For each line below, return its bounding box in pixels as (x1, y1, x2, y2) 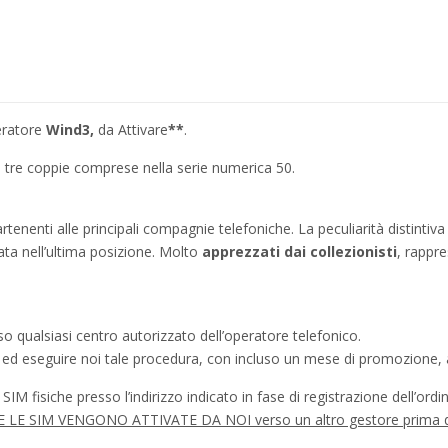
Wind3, (42, 119, 98, 139)
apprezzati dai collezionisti (202, 241, 397, 261)
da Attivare (98, 119, 168, 139)
